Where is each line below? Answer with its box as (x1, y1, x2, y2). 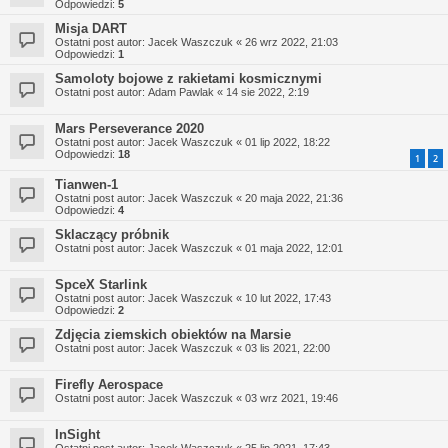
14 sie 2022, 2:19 (226, 86, 309, 98)
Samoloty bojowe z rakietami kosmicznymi (55, 71, 322, 86)
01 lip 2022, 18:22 (245, 136, 330, 148)
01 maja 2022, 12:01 (245, 241, 343, 254)
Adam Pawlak (148, 86, 214, 98)
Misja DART (55, 21, 127, 36)
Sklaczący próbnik (55, 226, 169, 242)
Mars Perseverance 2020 (55, 121, 204, 136)
